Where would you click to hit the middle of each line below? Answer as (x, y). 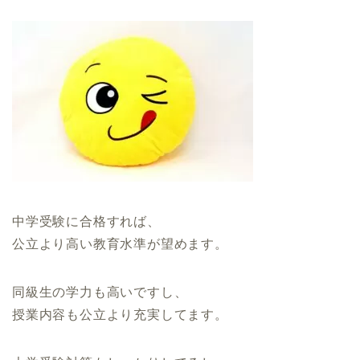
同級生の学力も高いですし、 (100, 292)
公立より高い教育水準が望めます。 (120, 243)
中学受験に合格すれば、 (86, 221)
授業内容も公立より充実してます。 (120, 314)
